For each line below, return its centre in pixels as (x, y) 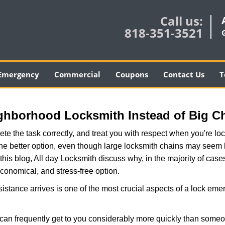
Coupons (132, 74)
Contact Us (184, 74)
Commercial (77, 74)
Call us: (182, 21)
